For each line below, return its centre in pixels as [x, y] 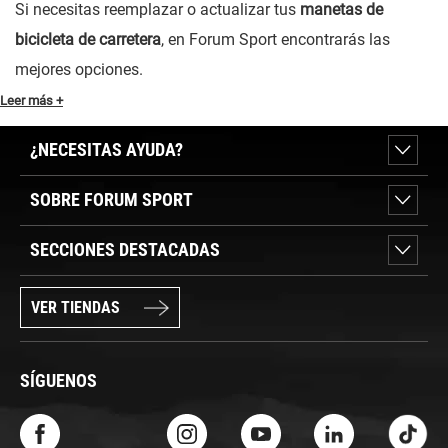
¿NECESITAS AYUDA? [106, 149]
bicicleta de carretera [88, 39]
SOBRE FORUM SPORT [111, 199]
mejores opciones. [79, 69]
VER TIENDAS [75, 307]
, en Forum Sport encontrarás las [275, 39]
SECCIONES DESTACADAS [125, 249]
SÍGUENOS [58, 381]
